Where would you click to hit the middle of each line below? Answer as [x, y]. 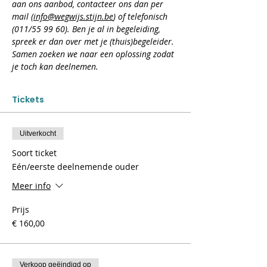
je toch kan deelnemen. [55, 66]
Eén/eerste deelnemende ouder [75, 167]
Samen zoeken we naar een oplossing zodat [94, 54]
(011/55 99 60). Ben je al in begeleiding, [87, 29]
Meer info [31, 186]
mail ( [23, 16]
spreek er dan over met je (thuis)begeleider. [94, 41]
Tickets [28, 100]
